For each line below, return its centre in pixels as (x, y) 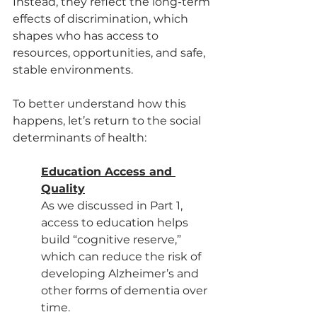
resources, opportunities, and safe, (110, 53)
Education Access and (108, 172)
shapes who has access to (87, 36)
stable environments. (73, 70)
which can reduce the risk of (122, 257)
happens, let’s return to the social (108, 121)
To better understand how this (101, 104)
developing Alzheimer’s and (121, 273)
